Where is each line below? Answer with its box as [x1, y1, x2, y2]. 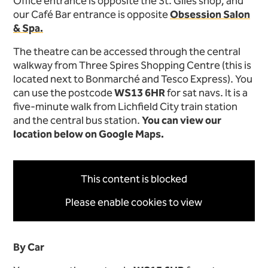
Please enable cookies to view [65, 196, 203, 209]
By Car [13, 240, 44, 254]
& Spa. [13, 22, 43, 35]
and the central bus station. [13, 114, 142, 127]
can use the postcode [13, 86, 114, 99]
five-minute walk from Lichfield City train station [13, 100, 237, 113]
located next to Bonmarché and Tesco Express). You [13, 72, 252, 86]
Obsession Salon [170, 8, 250, 21]
